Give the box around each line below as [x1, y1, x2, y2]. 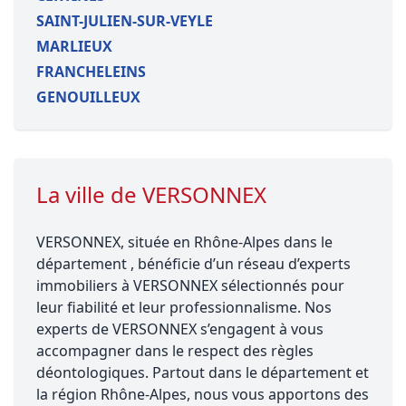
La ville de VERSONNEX [36, 179, 266, 209]
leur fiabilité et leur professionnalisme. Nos [36, 297, 332, 317]
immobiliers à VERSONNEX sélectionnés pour [36, 275, 344, 295]
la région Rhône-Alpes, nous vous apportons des [36, 384, 369, 404]
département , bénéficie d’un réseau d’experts [36, 254, 351, 274]
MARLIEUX [36, 36, 112, 56]
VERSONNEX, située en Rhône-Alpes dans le [36, 232, 333, 252]
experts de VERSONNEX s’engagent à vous [36, 319, 324, 339]
